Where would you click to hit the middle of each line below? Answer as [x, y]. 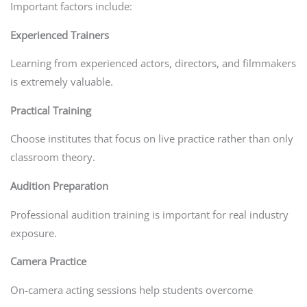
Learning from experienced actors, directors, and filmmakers [153, 63]
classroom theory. [52, 157]
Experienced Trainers [59, 35]
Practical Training [50, 110]
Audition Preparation [59, 186]
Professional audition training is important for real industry [149, 214]
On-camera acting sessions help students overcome [131, 290]
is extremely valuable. [61, 82]
